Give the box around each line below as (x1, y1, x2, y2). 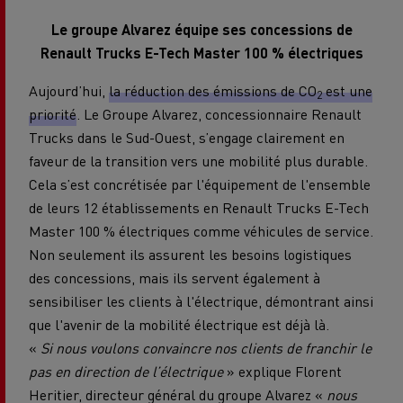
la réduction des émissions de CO (109, 80, 317, 100)
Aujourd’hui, (29, 80, 109, 100)
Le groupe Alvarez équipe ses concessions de (50, 19, 353, 39)
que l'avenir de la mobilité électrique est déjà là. (29, 314, 329, 334)
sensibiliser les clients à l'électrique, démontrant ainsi (29, 291, 373, 310)
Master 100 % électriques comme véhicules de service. (29, 220, 373, 240)
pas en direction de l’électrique (29, 361, 223, 381)
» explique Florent (223, 361, 342, 381)
